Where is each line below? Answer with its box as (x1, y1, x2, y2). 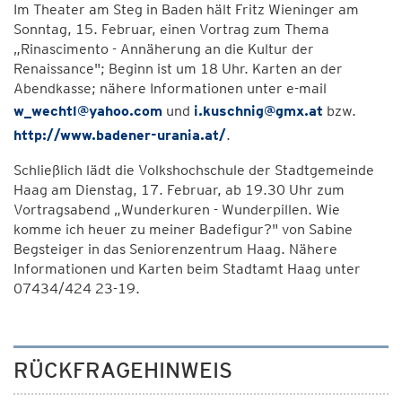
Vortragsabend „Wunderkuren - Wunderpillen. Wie (13, 201, 340, 218)
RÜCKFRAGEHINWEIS (13, 357, 232, 383)
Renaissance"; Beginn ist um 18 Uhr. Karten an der (13, 60, 343, 77)
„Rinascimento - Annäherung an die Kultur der (13, 40, 314, 57)
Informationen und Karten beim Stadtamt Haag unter (13, 260, 361, 277)
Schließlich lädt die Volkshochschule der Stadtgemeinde (13, 162, 374, 179)
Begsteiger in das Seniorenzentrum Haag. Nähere (13, 240, 337, 258)
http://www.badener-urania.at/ (13, 127, 226, 144)
